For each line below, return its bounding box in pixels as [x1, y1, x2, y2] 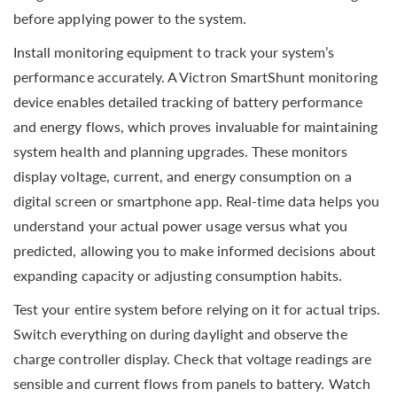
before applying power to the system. [13, 9, 246, 27]
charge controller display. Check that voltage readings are [13, 349, 371, 367]
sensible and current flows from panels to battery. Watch [13, 374, 370, 392]
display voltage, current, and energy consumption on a [13, 167, 352, 184]
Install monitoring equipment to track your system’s [13, 43, 335, 60]
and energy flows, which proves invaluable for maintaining [13, 117, 378, 135]
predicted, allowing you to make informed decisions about [13, 241, 376, 259]
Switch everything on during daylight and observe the [13, 324, 347, 342]
